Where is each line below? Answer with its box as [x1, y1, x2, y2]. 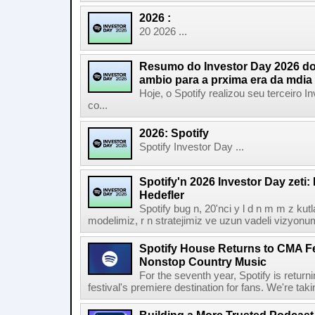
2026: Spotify [139, 127, 209, 139]
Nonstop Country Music [139, 255, 266, 268]
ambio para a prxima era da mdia [139, 73, 312, 86]
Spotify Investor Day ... [139, 141, 244, 153]
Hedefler [139, 188, 184, 201]
